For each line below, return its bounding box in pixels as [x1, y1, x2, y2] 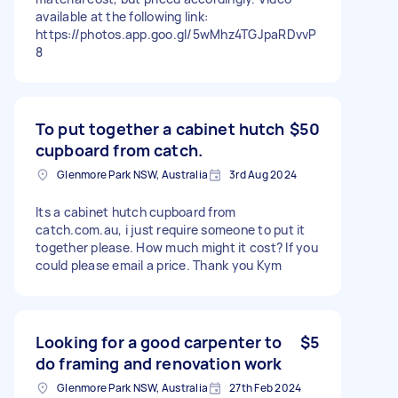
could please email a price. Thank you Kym [36, 256, 283, 274]
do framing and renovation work [36, 352, 283, 374]
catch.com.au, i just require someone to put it [36, 220, 306, 238]
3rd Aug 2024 [229, 166, 297, 182]
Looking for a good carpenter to [36, 330, 283, 353]
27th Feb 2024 [229, 379, 302, 395]
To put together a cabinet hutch [36, 117, 285, 139]
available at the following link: [36, 7, 208, 25]
